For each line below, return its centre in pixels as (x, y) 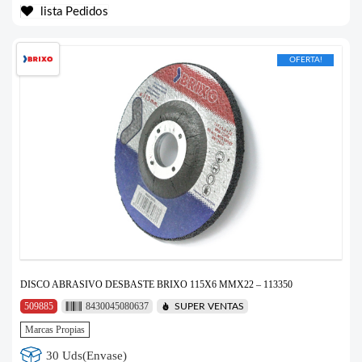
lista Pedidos (73, 11)
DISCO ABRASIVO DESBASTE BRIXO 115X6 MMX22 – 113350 (156, 285)
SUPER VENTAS (209, 307)
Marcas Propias (55, 330)
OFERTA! (305, 59)
